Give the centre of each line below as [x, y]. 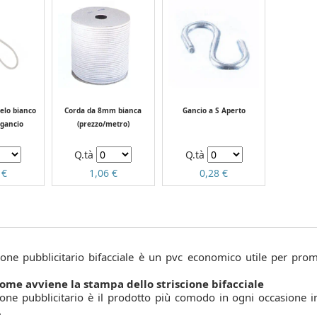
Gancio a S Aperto [214, 111]
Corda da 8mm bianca [103, 111]
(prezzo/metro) [103, 124]
